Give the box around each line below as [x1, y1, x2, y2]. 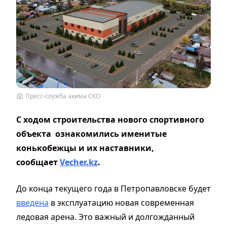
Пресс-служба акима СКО [25, 91, 100, 100]
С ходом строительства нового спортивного [16, 113, 204, 125]
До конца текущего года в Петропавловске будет [16, 182, 211, 194]
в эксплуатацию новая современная [49, 197, 194, 208]
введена [16, 197, 49, 208]
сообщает [16, 156, 60, 168]
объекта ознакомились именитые [16, 128, 167, 139]
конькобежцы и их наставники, [16, 142, 154, 154]
